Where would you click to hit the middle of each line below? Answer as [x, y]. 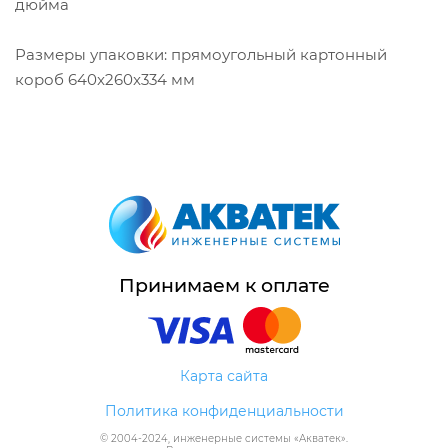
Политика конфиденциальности [224, 411]
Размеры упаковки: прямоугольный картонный [201, 54]
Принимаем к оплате [224, 285]
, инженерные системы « [233, 438]
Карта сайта [224, 376]
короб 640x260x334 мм [105, 79]
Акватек [320, 438]
